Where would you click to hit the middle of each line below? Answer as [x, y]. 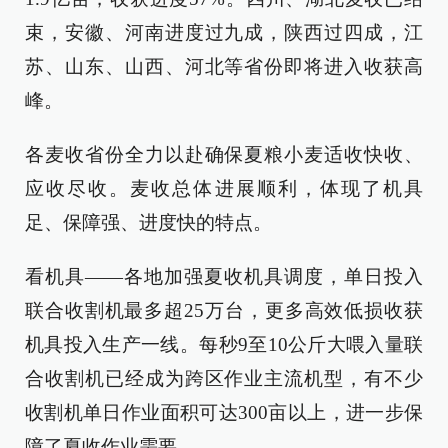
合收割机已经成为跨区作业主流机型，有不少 [224, 379]
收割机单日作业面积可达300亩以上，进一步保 [224, 413]
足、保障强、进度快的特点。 [148, 223]
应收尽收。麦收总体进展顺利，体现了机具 [224, 189]
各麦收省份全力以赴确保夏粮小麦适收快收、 [224, 155]
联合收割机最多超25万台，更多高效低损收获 [224, 311]
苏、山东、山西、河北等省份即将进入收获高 [224, 67]
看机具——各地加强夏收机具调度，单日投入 [224, 277]
